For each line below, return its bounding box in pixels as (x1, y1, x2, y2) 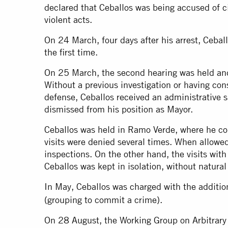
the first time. (44, 47, 98, 58)
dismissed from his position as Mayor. (44, 104, 193, 115)
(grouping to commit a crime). (44, 194, 162, 206)
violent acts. (44, 14, 92, 25)
